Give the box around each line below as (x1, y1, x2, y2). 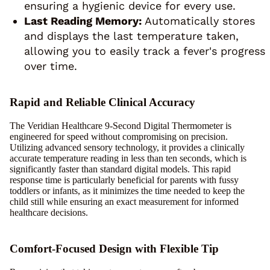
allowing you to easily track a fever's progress (24, 45, 265, 58)
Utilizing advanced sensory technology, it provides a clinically (10, 142, 245, 152)
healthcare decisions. (10, 207, 88, 218)
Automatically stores (142, 14, 255, 28)
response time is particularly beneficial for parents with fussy (10, 174, 239, 185)
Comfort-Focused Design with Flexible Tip (10, 242, 219, 256)
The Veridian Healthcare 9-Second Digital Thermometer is (10, 120, 231, 131)
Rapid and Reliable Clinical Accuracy (10, 96, 195, 109)
